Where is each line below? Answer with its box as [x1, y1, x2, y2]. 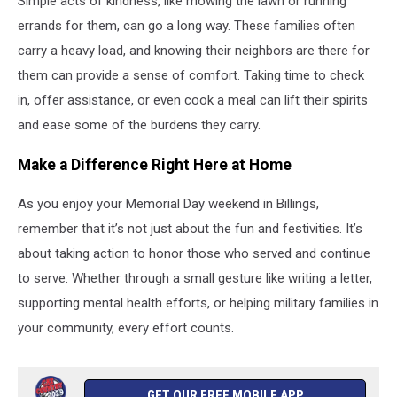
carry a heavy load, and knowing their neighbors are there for [18, 43, 370, 59]
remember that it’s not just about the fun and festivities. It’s [18, 221, 362, 237]
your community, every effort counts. [18, 320, 234, 337]
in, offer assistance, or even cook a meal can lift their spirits [18, 92, 368, 109]
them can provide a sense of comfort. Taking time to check [18, 67, 364, 84]
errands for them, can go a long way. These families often [18, 18, 355, 35]
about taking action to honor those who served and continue [18, 245, 370, 262]
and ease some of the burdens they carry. [18, 117, 261, 134]
